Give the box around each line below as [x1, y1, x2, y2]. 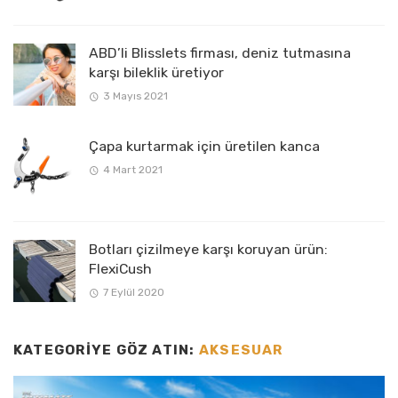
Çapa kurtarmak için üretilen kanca [89, 137, 320, 155]
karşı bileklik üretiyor [89, 63, 224, 81]
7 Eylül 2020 [102, 286, 164, 299]
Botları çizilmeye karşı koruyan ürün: [89, 240, 328, 258]
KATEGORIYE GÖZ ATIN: [13, 341, 199, 358]
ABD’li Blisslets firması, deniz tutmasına [89, 44, 351, 61]
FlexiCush [89, 259, 152, 277]
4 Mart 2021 [102, 163, 163, 177]
